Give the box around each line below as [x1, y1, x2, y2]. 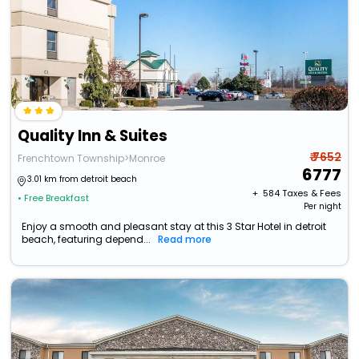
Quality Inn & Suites [18, 125, 168, 147]
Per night [303, 200, 341, 213]
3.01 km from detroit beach [27, 173, 138, 186]
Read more [158, 232, 212, 247]
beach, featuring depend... [22, 232, 151, 247]
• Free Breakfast [18, 192, 90, 205]
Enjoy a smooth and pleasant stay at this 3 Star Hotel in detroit [22, 220, 327, 234]
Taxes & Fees [281, 187, 341, 200]
